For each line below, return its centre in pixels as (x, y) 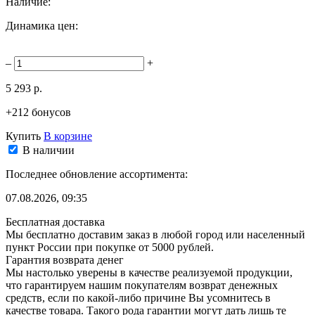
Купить (23, 136)
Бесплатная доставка (55, 221)
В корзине (68, 136)
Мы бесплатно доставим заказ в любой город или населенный (155, 234)
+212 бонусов (38, 112)
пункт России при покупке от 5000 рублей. (110, 247)
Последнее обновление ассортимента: (97, 174)
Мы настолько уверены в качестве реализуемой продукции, (149, 272)
